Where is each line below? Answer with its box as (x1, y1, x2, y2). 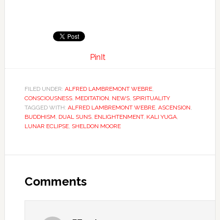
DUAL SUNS (58, 113, 91, 120)
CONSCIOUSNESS (24, 95, 72, 102)
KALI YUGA (146, 113, 177, 120)
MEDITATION (75, 95, 109, 102)
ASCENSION (158, 104, 191, 111)
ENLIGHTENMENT (94, 113, 143, 120)
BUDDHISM (24, 113, 55, 120)
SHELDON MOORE (71, 123, 121, 130)
